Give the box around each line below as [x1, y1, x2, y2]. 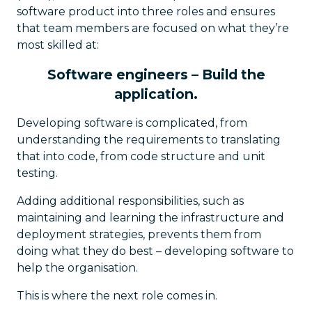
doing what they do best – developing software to [17, 244, 294, 258]
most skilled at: [17, 38, 99, 52]
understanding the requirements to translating [17, 132, 281, 146]
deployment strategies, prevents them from [17, 227, 261, 241]
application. [114, 85, 198, 102]
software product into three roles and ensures [17, 4, 275, 18]
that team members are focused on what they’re [17, 21, 289, 35]
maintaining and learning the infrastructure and [17, 210, 284, 224]
